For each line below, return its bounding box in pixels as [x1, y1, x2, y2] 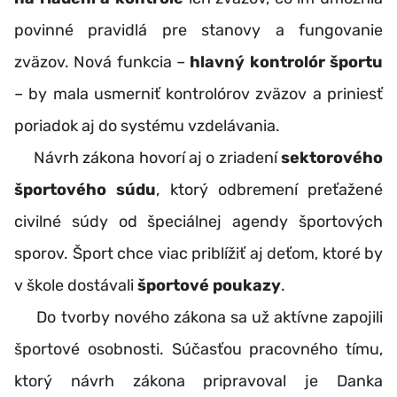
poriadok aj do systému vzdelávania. [14, 115, 280, 136]
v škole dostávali [14, 275, 137, 295]
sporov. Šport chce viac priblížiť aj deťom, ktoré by [14, 243, 383, 263]
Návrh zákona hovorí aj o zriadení [14, 147, 281, 167]
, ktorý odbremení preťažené [156, 179, 383, 199]
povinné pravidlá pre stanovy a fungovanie [14, 19, 383, 40]
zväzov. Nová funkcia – [14, 51, 191, 72]
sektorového [281, 147, 383, 167]
